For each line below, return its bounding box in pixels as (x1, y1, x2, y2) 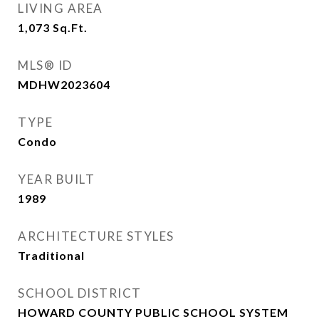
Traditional (18, 249, 85, 262)
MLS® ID (18, 58, 73, 73)
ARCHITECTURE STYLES (18, 229, 174, 244)
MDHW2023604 (18, 78, 110, 91)
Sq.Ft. (53, 21, 88, 34)
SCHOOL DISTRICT (18, 286, 142, 300)
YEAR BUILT (18, 172, 95, 187)
